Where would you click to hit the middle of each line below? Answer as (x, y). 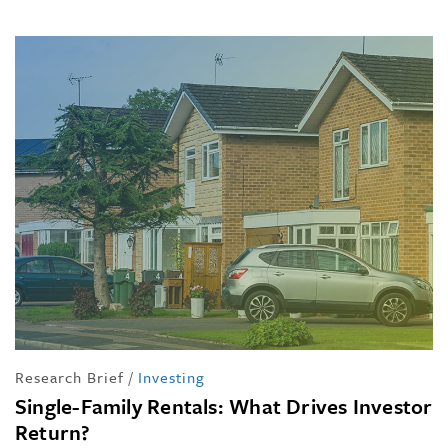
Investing (171, 376)
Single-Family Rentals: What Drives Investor (224, 405)
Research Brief (69, 376)
